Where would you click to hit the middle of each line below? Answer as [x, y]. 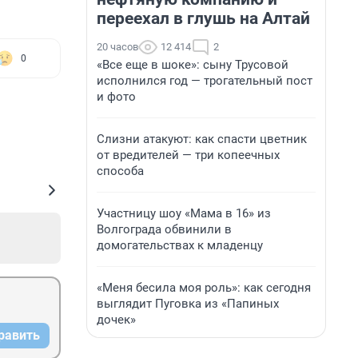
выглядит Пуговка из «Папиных [188, 304]
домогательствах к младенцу [180, 245]
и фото [116, 97]
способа [120, 171]
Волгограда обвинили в [164, 229]
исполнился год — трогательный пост [205, 81]
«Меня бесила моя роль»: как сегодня [204, 288]
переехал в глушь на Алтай [203, 18]
